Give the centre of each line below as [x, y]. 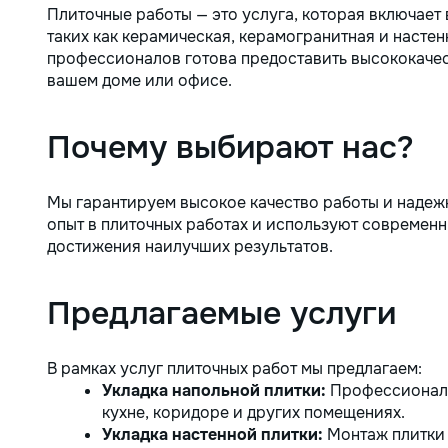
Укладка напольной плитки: [214, 390]
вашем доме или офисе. [139, 80]
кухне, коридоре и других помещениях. [253, 412]
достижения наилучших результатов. [190, 246]
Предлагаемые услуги [221, 313]
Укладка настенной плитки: [212, 434]
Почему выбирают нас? [230, 147]
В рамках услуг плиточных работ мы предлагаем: [234, 368]
